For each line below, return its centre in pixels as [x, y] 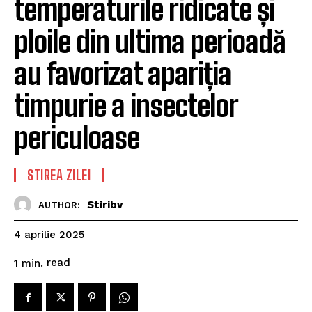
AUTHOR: [59, 205]
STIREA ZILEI [59, 175]
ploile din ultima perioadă [150, 42]
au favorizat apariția [123, 74]
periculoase [77, 138]
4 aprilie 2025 [49, 235]
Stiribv [105, 204]
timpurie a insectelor [126, 106]
